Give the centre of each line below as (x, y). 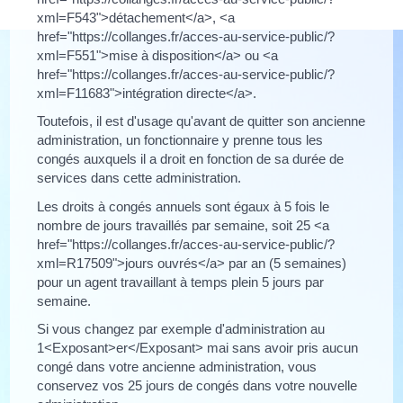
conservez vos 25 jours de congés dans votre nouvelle (197, 385)
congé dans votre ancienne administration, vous (177, 367)
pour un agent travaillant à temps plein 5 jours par (181, 282)
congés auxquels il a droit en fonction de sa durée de (191, 159)
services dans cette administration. (139, 178)
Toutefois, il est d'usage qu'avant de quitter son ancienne (201, 121)
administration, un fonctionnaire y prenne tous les (180, 140)
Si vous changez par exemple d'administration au (181, 329)
